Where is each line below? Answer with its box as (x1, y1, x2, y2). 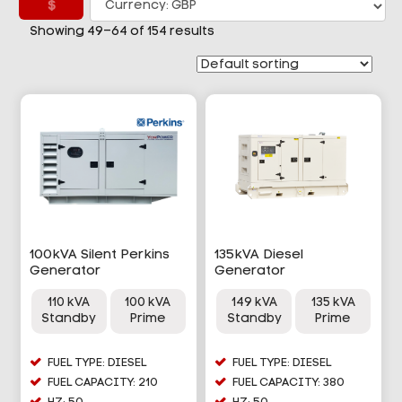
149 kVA (231, 295, 277, 310)
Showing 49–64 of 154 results (29, 25, 214, 39)
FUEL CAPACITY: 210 (47, 376, 158, 389)
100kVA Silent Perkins (29, 248, 170, 262)
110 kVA (48, 295, 91, 310)
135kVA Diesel (214, 248, 303, 262)
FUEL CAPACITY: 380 (232, 376, 345, 389)
